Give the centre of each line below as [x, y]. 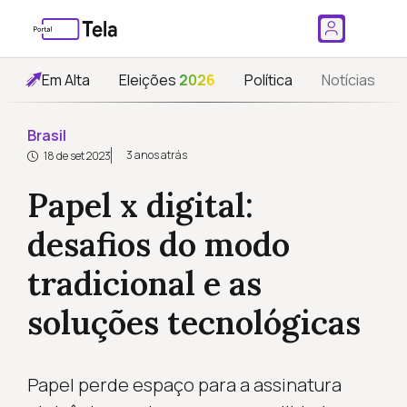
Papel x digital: [140, 205]
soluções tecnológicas [194, 323]
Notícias [348, 80]
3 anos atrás [156, 155]
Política [268, 80]
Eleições [149, 80]
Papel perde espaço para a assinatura [184, 385]
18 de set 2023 [76, 156]
